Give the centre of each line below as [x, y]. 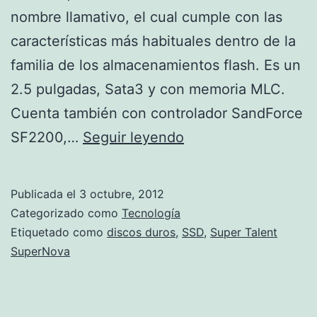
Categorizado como [66, 213]
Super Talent [244, 232]
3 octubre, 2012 [122, 194]
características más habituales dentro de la [153, 41]
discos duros [141, 232]
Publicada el [45, 194]
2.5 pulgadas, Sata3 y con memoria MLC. [148, 89]
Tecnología [151, 213]
